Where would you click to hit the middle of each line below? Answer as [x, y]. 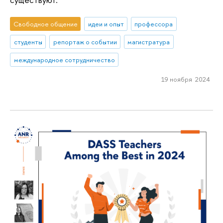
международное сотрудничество [64, 59]
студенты [28, 42]
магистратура [149, 42]
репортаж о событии [85, 42]
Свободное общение [45, 24]
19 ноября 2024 [185, 79]
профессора [154, 24]
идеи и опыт [106, 24]
